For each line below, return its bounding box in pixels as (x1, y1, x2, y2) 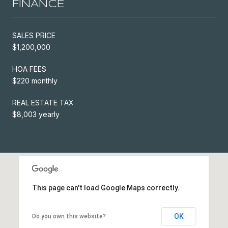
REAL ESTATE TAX (12, 98, 74, 107)
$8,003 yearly (12, 109, 60, 119)
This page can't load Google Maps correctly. (32, 183, 180, 192)
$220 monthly (12, 76, 58, 85)
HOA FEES (12, 64, 46, 73)
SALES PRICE (12, 31, 55, 40)
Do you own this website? (32, 212, 106, 220)
